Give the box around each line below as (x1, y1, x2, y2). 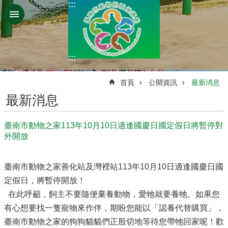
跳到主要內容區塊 (5, 6, 70, 14)
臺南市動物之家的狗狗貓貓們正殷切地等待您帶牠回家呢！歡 (4, 217, 224, 226)
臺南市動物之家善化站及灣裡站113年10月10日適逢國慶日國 (4, 162, 223, 171)
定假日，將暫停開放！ (4, 176, 85, 185)
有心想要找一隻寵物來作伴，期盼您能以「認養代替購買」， (4, 203, 224, 212)
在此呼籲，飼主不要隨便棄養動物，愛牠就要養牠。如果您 (4, 189, 220, 198)
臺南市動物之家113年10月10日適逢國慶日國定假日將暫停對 (4, 121, 223, 130)
